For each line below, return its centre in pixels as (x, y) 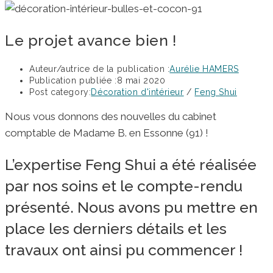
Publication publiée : (73, 81)
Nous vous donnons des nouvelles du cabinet (111, 117)
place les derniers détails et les (116, 229)
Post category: (60, 92)
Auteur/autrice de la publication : (100, 69)
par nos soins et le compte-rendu (124, 186)
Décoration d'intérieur (137, 92)
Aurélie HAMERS (204, 69)
